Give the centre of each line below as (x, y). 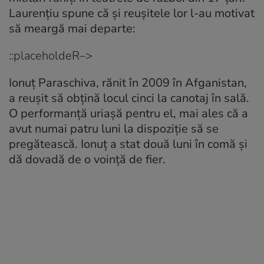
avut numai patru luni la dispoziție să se (114, 129)
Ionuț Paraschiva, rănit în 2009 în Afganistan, (128, 83)
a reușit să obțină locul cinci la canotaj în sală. (129, 98)
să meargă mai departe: (72, 29)
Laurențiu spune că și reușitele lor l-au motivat (132, 14)
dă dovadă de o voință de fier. (87, 160)
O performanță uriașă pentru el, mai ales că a (128, 114)
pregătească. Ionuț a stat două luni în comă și (128, 144)
